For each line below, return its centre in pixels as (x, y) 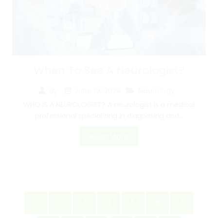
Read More (109, 137)
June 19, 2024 (98, 91)
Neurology (156, 91)
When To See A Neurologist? (109, 71)
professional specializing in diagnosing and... (109, 116)
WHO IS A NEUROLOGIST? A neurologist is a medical (109, 105)
